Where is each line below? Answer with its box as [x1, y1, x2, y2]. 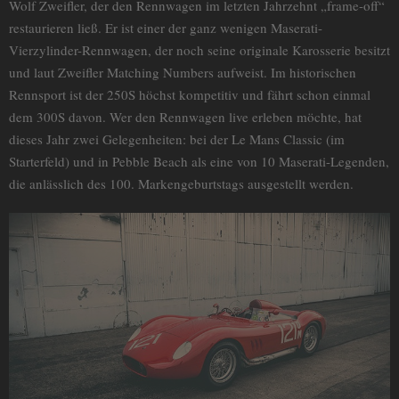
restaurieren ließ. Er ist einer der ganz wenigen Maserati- [9, 19, 322, 37]
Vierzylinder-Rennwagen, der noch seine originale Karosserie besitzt [9, 41, 390, 60]
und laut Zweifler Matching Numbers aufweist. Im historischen [9, 63, 356, 82]
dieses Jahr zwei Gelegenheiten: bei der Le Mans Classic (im [9, 130, 345, 149]
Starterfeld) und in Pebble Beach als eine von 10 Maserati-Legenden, [9, 152, 389, 171]
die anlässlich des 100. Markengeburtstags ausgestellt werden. [9, 175, 354, 193]
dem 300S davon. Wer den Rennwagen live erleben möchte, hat [9, 108, 362, 126]
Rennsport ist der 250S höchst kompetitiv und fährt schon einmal [9, 85, 370, 104]
